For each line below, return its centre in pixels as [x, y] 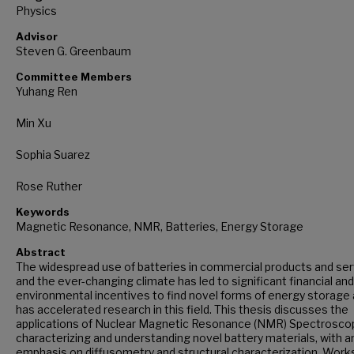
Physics [36, 10]
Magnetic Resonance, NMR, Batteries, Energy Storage [160, 226]
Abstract [41, 252]
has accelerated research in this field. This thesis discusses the [182, 309]
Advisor [37, 36]
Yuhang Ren [47, 91]
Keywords [43, 211]
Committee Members [74, 76]
